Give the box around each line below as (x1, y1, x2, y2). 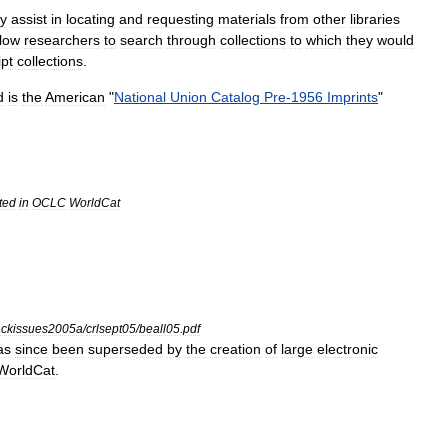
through (167, 32, 216, 48)
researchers (24, 32, 100, 48)
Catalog (211, 89, 260, 105)
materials (218, 11, 276, 27)
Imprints (327, 89, 378, 105)
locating (66, 11, 115, 27)
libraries (350, 11, 400, 27)
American (45, 89, 105, 105)
